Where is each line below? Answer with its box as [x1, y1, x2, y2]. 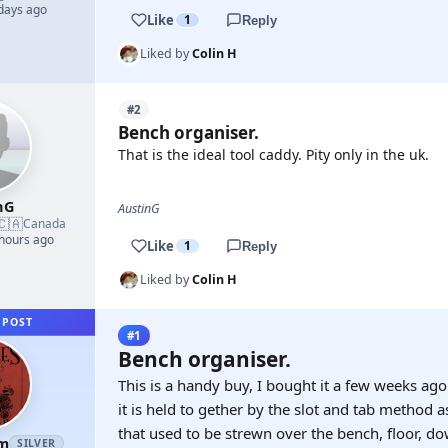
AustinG [118, 200, 159, 217]
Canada [23, 215, 66, 232]
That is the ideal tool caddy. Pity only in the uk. [118, 145, 429, 164]
